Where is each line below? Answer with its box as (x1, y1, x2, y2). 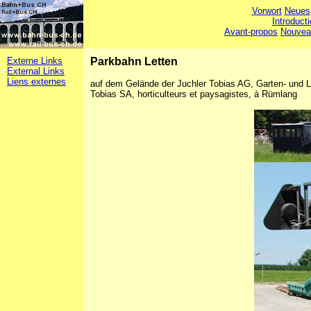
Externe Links (7, 56, 62, 66)
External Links (7, 66, 65, 76)
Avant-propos (224, 26, 278, 37)
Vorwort (251, 6, 282, 16)
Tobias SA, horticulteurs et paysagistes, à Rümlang (90, 89, 297, 99)
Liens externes (7, 76, 66, 87)
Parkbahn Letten (90, 56, 178, 67)
